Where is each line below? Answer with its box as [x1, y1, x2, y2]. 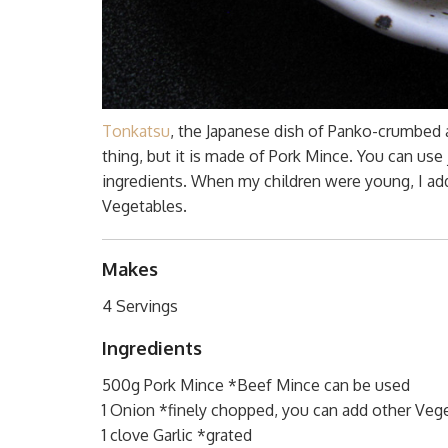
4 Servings [102, 295, 178, 316]
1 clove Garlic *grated [102, 424, 252, 445]
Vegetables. [102, 195, 187, 216]
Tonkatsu [102, 120, 170, 141]
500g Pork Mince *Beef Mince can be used [102, 374, 410, 395]
